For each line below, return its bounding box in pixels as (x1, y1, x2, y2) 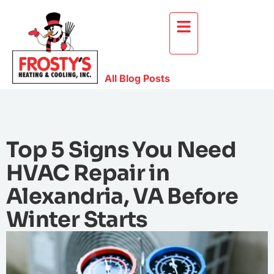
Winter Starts (6, 206, 147, 233)
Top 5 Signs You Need (6, 136, 237, 163)
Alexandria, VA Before (6, 182, 239, 210)
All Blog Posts (104, 72, 170, 84)
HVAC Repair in (6, 159, 170, 187)
